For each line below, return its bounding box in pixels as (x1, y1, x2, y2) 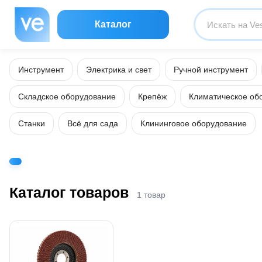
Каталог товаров (9, 184, 129, 201)
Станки (18, 119, 45, 128)
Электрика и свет (86, 65, 151, 74)
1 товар (137, 189, 166, 199)
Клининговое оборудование (140, 119, 247, 128)
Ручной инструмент (174, 65, 248, 74)
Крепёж (138, 92, 167, 101)
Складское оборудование (18, 92, 116, 101)
